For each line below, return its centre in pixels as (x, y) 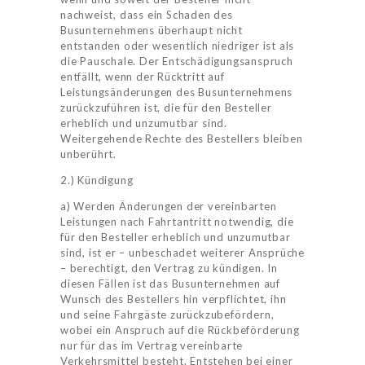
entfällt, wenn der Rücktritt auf (143, 77)
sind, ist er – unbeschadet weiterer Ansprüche (182, 253)
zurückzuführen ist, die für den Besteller (166, 108)
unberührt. (88, 154)
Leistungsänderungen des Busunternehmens (177, 92)
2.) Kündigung (97, 180)
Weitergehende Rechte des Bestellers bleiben (182, 139)
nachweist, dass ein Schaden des (147, 15)
